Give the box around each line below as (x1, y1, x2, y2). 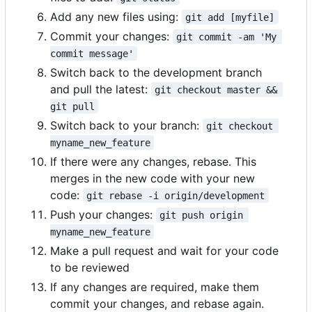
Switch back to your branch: (50, 118, 203, 132)
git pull (50, 100, 95, 112)
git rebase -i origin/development (86, 189, 265, 201)
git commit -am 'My (176, 31, 283, 42)
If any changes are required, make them (50, 279, 259, 294)
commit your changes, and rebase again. (50, 296, 264, 311)
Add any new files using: (50, 9, 182, 24)
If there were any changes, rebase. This (50, 154, 256, 169)
